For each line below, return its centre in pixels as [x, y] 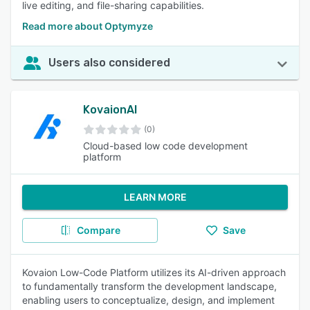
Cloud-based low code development [165, 146]
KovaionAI [110, 110]
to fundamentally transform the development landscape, [149, 286]
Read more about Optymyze [88, 26]
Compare [98, 230]
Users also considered [109, 63]
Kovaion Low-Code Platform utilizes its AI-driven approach [154, 272]
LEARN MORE [155, 197]
